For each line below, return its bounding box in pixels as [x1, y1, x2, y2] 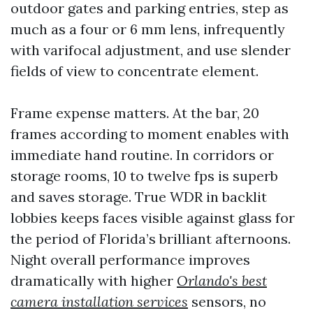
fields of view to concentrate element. [10, 62, 259, 80]
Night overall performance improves [10, 251, 250, 268]
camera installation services [10, 293, 188, 310]
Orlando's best [177, 272, 267, 289]
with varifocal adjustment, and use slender [10, 41, 291, 59]
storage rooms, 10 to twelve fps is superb [10, 167, 278, 184]
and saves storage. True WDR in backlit [10, 188, 267, 205]
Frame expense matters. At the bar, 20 [10, 104, 259, 122]
